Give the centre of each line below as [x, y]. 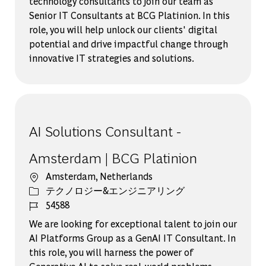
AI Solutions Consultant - [105, 130]
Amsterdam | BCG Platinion [113, 157]
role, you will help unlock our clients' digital [123, 29]
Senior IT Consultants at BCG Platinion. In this [129, 15]
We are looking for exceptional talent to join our [133, 223]
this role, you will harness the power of [111, 252]
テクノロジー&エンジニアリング [115, 190]
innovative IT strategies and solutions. [111, 58]
